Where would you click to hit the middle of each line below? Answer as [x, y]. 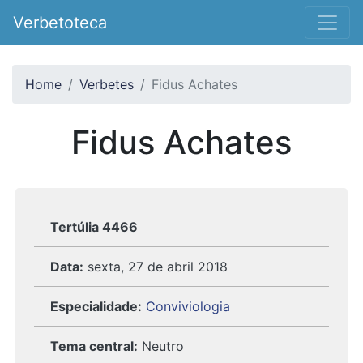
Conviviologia [188, 306]
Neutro [161, 346]
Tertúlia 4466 [94, 227]
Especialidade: [96, 306]
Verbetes [107, 84]
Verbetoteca [60, 23]
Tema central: [94, 346]
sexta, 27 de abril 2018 [158, 267]
